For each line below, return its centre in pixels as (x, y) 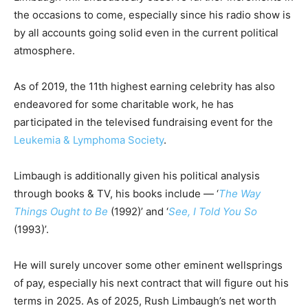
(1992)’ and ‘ (138, 211)
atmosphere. (44, 50)
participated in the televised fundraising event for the (143, 122)
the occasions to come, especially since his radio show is (152, 14)
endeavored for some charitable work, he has (124, 104)
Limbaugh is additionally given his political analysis (137, 175)
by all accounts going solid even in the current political (146, 32)
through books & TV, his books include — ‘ (116, 193)
